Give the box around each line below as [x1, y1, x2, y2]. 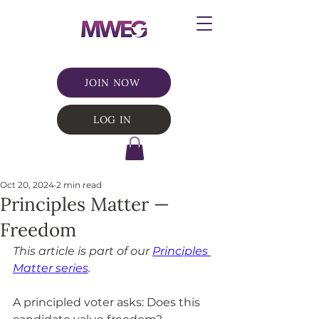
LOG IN [93, 113, 132, 126]
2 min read [56, 179, 102, 191]
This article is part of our [13, 244, 152, 258]
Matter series [13, 261, 88, 276]
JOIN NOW [85, 76, 140, 89]
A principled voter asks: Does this [13, 296, 203, 310]
